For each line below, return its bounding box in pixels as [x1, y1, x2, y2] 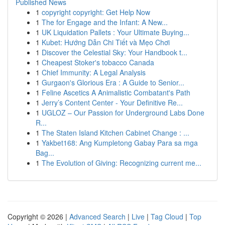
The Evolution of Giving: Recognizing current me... [42, 158, 201, 168]
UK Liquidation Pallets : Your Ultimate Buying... [42, 27, 189, 37]
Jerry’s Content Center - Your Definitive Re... [42, 97, 183, 107]
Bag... [36, 148, 54, 158]
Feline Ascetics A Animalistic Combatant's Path [42, 87, 190, 97]
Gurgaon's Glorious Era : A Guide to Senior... [42, 77, 184, 87]
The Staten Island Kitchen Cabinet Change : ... [42, 128, 189, 138]
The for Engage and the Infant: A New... [42, 17, 168, 27]
